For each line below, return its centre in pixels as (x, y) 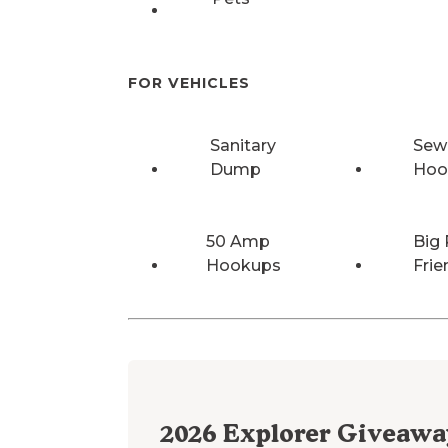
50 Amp (238, 242)
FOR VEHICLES (189, 82)
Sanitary (243, 146)
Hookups (244, 266)
